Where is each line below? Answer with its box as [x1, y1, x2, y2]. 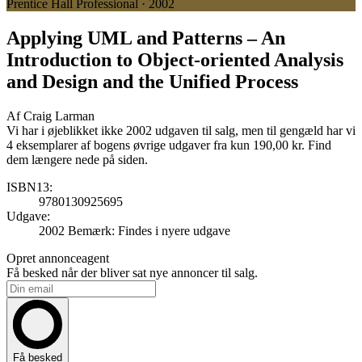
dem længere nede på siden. [6, 152, 148, 166]
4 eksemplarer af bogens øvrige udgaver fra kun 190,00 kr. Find [6, 137, 331, 152]
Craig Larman [23, 108, 95, 123]
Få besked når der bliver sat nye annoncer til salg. [6, 265, 258, 280]
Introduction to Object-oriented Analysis [6, 48, 343, 70]
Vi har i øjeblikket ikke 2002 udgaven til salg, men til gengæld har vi [6, 123, 356, 137]
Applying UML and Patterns [6, 27, 247, 48]
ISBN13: [6, 179, 53, 194]
